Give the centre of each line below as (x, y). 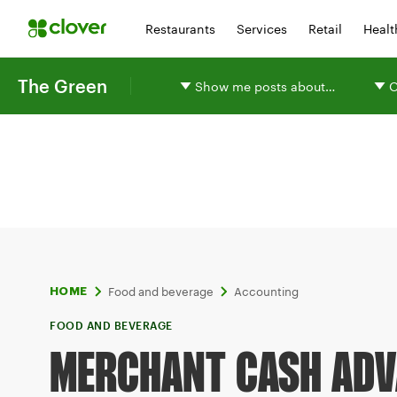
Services (262, 28)
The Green (62, 86)
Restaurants (180, 28)
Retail (325, 28)
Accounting (266, 292)
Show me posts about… (265, 86)
